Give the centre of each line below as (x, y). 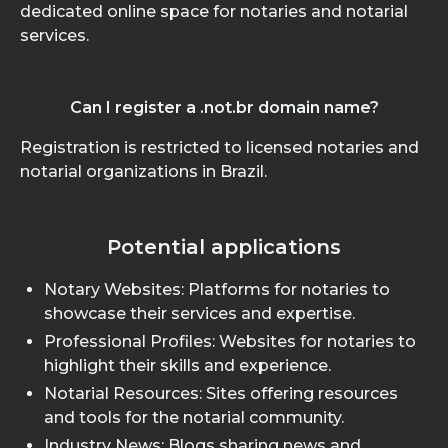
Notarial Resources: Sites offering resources (221, 393)
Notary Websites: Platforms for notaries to (217, 289)
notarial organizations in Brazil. (143, 171)
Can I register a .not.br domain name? (224, 107)
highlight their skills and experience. (187, 365)
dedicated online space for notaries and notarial (214, 11)
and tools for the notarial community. (194, 417)
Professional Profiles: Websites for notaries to (230, 341)
